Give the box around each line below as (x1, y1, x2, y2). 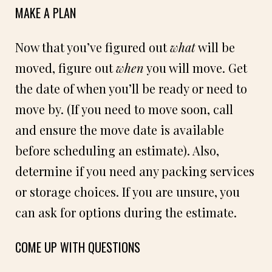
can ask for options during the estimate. (15, 203, 237, 220)
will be (195, 38, 235, 55)
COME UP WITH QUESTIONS (15, 237, 140, 256)
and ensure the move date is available (15, 121, 224, 138)
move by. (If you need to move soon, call (15, 100, 233, 117)
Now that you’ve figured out (15, 38, 170, 55)
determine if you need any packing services (15, 162, 254, 179)
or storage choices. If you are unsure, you (15, 183, 240, 200)
